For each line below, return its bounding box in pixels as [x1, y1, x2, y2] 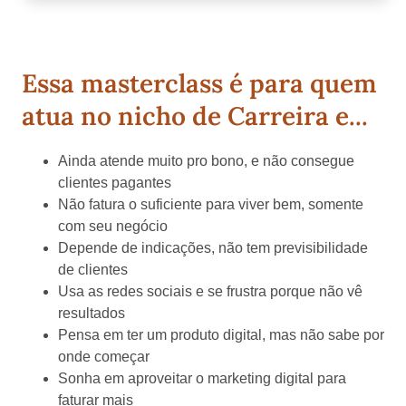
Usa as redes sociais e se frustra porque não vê [58, 283, 362, 299]
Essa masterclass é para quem [22, 66, 377, 100]
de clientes [58, 261, 131, 277]
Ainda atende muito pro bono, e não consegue [58, 152, 354, 169]
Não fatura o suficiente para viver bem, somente [58, 196, 363, 212]
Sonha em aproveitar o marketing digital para [58, 370, 346, 386]
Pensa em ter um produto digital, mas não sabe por [58, 326, 384, 343]
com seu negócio [58, 217, 168, 234]
